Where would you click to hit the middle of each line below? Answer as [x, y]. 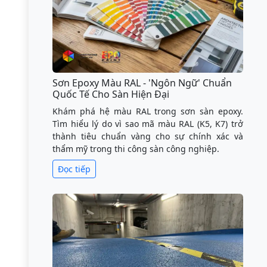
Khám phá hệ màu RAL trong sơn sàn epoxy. [148, 111]
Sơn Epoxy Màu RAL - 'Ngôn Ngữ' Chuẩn [142, 83]
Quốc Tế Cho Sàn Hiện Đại [111, 94]
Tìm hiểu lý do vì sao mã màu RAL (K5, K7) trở [148, 123]
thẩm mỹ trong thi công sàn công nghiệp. [136, 148]
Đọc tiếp [74, 169]
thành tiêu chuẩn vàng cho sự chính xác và [148, 136]
